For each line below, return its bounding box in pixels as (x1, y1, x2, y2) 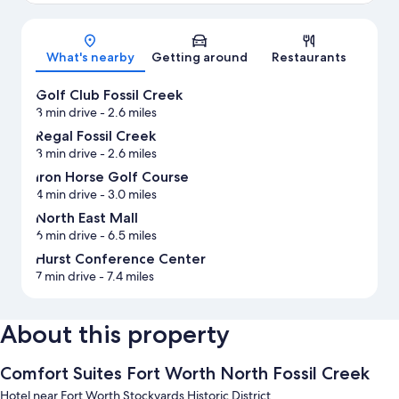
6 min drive (36, 227, 97, 244)
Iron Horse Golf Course (36, 168, 189, 186)
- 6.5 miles (97, 227, 157, 244)
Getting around (151, 49, 248, 66)
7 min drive (36, 268, 96, 285)
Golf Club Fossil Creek (36, 86, 183, 104)
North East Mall (36, 209, 138, 227)
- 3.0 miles (97, 186, 157, 203)
